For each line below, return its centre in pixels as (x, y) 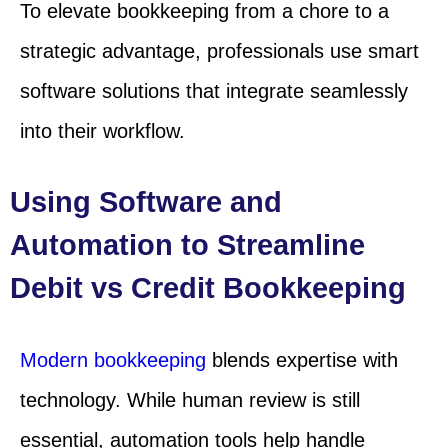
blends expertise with (302, 359)
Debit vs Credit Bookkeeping (208, 287)
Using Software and (146, 201)
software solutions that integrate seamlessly (214, 90)
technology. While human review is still (190, 399)
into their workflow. (102, 130)
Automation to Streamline (187, 244)
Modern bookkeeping (113, 359)
